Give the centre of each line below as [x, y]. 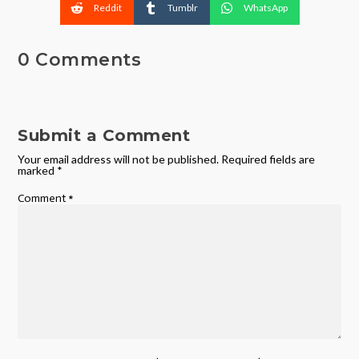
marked [38, 170]
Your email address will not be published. [119, 159]
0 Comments [80, 59]
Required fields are [268, 159]
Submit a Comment [104, 135]
